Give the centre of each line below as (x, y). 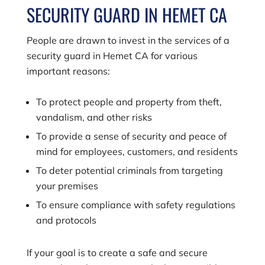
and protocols (66, 220)
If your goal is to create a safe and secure (117, 253)
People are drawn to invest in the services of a (128, 40)
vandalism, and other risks (94, 117)
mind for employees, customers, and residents (137, 151)
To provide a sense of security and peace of (131, 136)
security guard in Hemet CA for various (112, 56)
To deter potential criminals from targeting (129, 170)
